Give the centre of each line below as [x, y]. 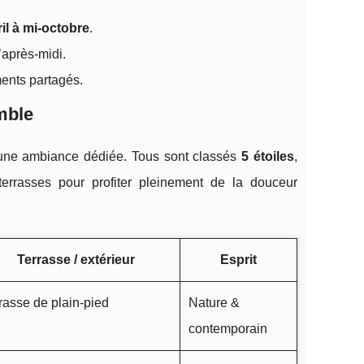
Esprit [238, 260]
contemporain [228, 329]
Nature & [214, 303]
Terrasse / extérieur [76, 260]
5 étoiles [268, 156]
